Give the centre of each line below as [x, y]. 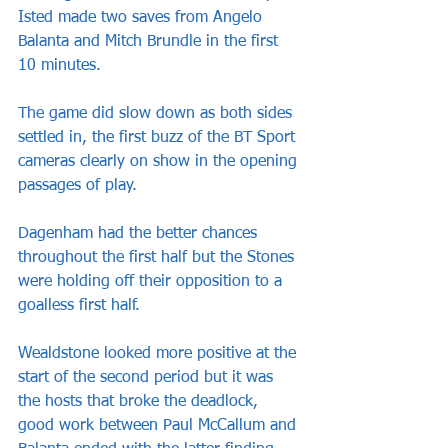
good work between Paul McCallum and [159, 426]
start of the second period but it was [148, 378]
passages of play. [77, 186]
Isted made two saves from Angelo [142, 18]
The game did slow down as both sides [157, 114]
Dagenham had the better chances [140, 234]
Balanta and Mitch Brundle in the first [150, 42]
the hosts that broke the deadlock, [140, 402]
